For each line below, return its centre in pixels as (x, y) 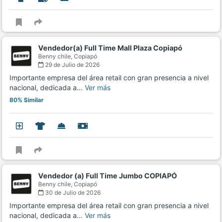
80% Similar (27, 100)
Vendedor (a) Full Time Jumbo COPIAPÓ (108, 176)
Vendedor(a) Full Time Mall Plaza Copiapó (110, 48)
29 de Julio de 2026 (72, 65)
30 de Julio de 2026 (72, 193)
